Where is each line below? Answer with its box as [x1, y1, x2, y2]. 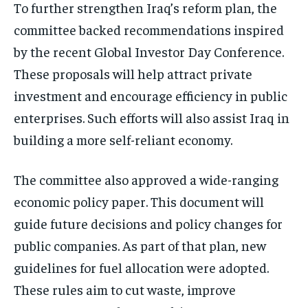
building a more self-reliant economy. [14, 131, 232, 148]
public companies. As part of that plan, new [14, 236, 266, 254]
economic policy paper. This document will [14, 192, 264, 210]
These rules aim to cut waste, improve [14, 280, 236, 298]
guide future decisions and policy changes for [14, 214, 283, 232]
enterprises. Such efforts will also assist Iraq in [14, 109, 289, 126]
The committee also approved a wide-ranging [14, 170, 278, 188]
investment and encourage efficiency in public [14, 87, 287, 104]
